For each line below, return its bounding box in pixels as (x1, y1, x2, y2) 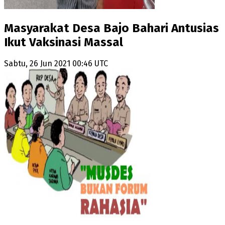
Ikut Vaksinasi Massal (4, 35, 123, 49)
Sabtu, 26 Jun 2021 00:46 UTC (4, 59, 108, 69)
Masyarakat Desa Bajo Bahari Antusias (4, 21, 219, 35)
